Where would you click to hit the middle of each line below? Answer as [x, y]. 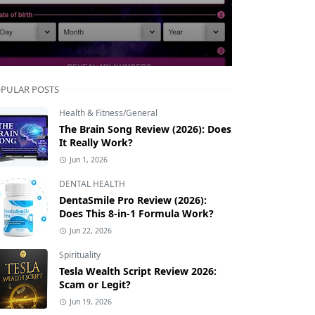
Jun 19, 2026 [90, 302]
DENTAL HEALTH [92, 184]
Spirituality [80, 255]
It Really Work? [96, 143]
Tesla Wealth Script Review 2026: [138, 271]
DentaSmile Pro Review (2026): [133, 200]
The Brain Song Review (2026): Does [145, 129]
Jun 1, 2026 [88, 160]
